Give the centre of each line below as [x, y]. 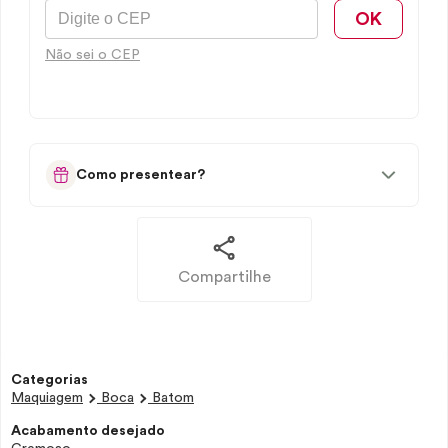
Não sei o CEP [92, 55]
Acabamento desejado [88, 431]
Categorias [49, 380]
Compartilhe [224, 277]
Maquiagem [47, 398]
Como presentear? [140, 174]
